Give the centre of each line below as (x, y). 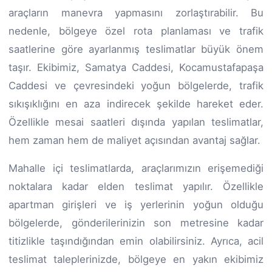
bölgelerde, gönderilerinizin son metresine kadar (136, 223)
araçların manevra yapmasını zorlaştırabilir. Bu (136, 12)
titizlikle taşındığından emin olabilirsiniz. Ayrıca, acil (136, 241)
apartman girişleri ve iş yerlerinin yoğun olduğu (136, 204)
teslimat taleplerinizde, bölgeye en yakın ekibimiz (136, 259)
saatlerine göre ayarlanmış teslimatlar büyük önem (136, 49)
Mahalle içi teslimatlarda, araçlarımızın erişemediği (136, 168)
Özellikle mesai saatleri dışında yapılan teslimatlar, (136, 122)
